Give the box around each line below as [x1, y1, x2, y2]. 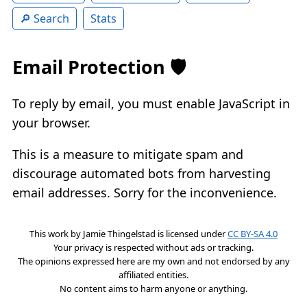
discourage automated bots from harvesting [12, 164, 271, 182]
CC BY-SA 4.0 [228, 227, 278, 240]
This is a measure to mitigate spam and [12, 145, 243, 162]
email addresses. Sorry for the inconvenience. [12, 184, 277, 201]
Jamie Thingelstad [83, 227, 156, 240]
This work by [29, 227, 83, 240]
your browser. [12, 114, 90, 131]
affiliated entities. [119, 268, 188, 281]
